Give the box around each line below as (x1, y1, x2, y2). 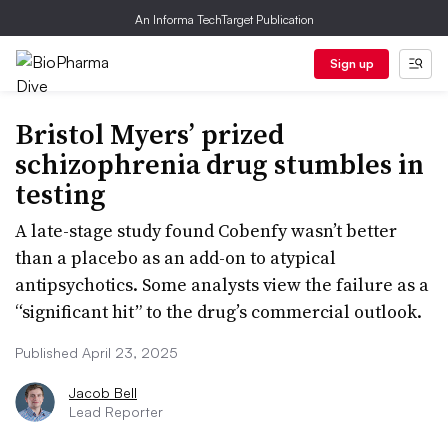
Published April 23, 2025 (15, 344, 178, 361)
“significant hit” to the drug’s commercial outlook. (15, 299, 422, 324)
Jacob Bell (69, 384, 137, 401)
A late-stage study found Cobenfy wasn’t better (15, 218, 397, 243)
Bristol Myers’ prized (15, 115, 284, 153)
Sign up (329, 56, 374, 71)
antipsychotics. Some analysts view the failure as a (15, 272, 429, 297)
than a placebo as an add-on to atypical (15, 245, 336, 270)
